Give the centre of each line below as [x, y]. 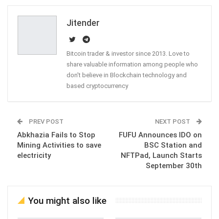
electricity [34, 155]
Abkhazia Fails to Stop [56, 135]
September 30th [174, 165]
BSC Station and [173, 145]
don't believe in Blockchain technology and [127, 75]
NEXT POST [173, 121]
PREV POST [45, 121]
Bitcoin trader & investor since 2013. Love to [128, 53]
